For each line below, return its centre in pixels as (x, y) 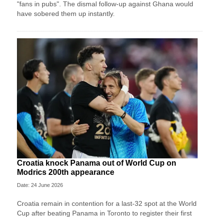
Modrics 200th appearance (66, 172)
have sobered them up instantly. (66, 13)
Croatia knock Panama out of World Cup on (97, 163)
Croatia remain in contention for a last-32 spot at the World (107, 204)
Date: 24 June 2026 (40, 185)
